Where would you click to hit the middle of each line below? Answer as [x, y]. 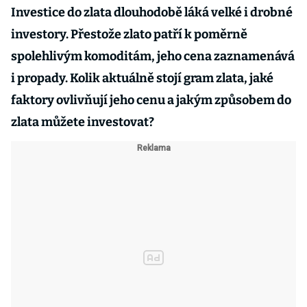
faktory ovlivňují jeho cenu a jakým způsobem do [151, 100]
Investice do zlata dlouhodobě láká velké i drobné [152, 12]
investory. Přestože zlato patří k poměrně [129, 34]
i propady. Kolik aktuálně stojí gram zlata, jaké [142, 78]
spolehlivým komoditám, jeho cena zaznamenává [153, 56]
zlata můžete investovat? [83, 122]
